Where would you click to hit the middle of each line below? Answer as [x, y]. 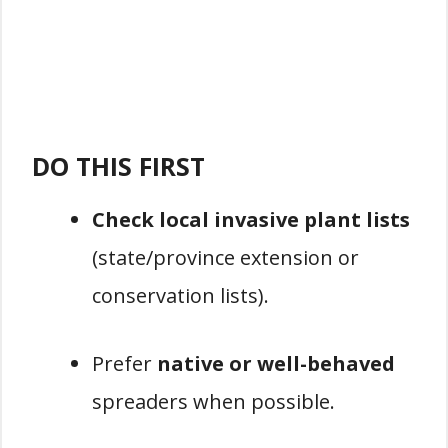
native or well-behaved [276, 363]
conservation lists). [180, 295]
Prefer [124, 363]
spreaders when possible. [213, 401]
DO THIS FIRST [118, 166]
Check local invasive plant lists [251, 219]
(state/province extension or [225, 257]
